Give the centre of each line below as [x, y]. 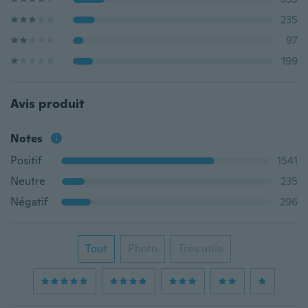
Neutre [28, 181]
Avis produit [47, 103]
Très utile [200, 249]
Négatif [29, 202]
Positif [26, 161]
